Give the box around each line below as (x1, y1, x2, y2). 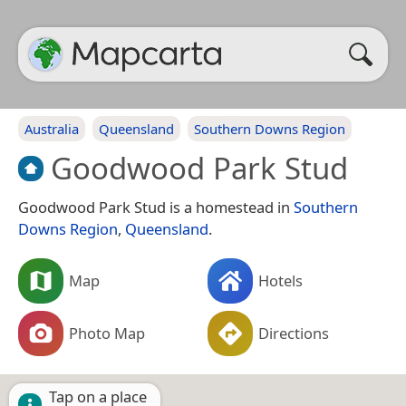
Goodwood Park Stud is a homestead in (18, 196, 294, 217)
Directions (258, 322, 329, 343)
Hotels (258, 269, 303, 291)
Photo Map (69, 322, 145, 343)
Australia (24, 120, 79, 138)
